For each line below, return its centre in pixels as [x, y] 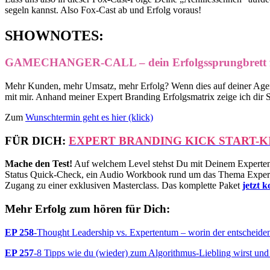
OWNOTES [61, 36]
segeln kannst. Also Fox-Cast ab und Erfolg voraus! [103, 10]
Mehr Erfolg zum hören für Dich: [87, 209]
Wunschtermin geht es [68, 117]
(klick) [140, 117]
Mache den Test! [39, 164]
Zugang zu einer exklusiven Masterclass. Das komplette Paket [124, 186]
